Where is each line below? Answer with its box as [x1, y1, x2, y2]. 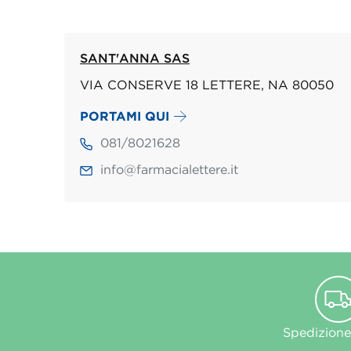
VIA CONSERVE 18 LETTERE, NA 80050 [80, 78, 335, 92]
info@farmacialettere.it [100, 162, 239, 177]
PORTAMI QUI [80, 109, 170, 124]
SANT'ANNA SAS [80, 51, 190, 66]
